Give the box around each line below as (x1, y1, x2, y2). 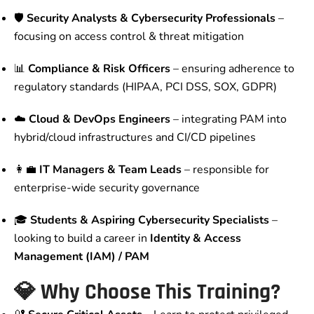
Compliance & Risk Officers (28, 61, 170, 77)
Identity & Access (150, 231, 241, 247)
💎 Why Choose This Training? (14, 278, 280, 307)
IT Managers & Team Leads (39, 162, 182, 178)
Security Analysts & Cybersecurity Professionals (27, 11, 275, 27)
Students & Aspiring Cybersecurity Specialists (30, 212, 269, 228)
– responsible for (182, 162, 269, 178)
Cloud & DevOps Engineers (29, 111, 170, 128)
